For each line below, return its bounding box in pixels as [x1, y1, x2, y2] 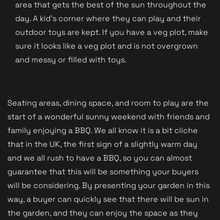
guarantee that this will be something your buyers [7, 166, 198, 177]
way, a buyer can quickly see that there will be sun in [7, 193, 209, 204]
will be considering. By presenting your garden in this [7, 180, 210, 191]
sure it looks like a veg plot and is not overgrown [15, 40, 198, 51]
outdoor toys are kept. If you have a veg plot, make [15, 27, 208, 37]
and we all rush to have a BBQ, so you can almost [7, 152, 192, 163]
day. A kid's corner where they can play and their [15, 13, 201, 24]
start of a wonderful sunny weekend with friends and [7, 111, 210, 122]
